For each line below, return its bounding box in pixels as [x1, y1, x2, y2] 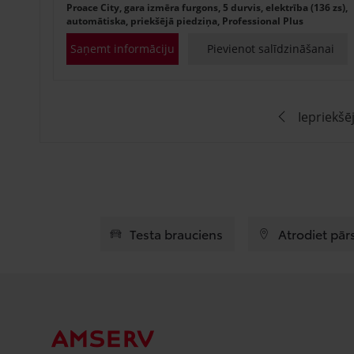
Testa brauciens [130, 224, 224, 243]
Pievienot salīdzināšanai [207, 40, 335, 56]
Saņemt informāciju [70, 40, 175, 56]
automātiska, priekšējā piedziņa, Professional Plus [66, 13, 303, 28]
